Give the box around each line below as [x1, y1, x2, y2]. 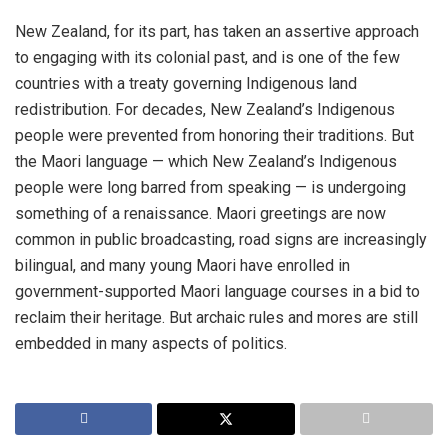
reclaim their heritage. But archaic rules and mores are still [15, 307, 418, 327]
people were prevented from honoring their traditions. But [15, 125, 414, 145]
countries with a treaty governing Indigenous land [15, 73, 357, 93]
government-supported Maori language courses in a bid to [15, 281, 420, 301]
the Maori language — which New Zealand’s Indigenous [15, 151, 397, 171]
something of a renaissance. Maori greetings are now [15, 203, 386, 223]
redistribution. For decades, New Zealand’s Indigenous [15, 99, 395, 119]
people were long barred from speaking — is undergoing [15, 177, 406, 197]
